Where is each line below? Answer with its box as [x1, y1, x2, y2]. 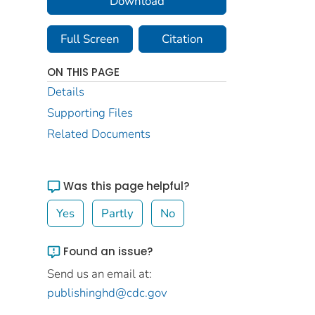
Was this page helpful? [60, 179, 189, 193]
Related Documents [47, 126, 150, 142]
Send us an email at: [47, 266, 152, 282]
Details [47, 84, 84, 100]
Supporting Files [47, 105, 133, 121]
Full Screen [60, 31, 120, 47]
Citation [161, 31, 203, 47]
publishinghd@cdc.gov [47, 285, 167, 301]
